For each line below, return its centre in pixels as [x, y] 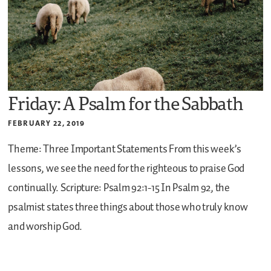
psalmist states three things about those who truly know [128, 207]
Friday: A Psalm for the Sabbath [126, 103]
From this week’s [204, 149]
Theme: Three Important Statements [88, 149]
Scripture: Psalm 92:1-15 [109, 188]
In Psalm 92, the [194, 188]
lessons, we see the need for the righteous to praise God [126, 168]
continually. [34, 188]
